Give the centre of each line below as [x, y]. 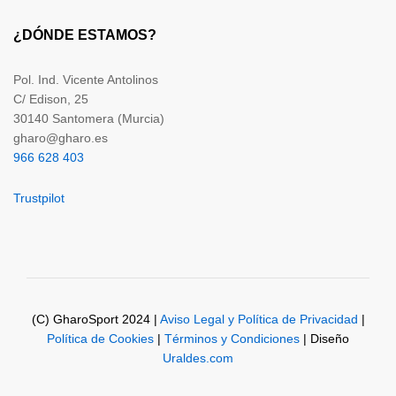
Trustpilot [39, 198]
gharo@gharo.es [61, 137]
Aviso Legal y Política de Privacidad [259, 319]
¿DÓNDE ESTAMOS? [85, 34]
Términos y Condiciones [232, 338]
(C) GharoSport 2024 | [95, 319]
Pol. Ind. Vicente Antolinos [86, 79]
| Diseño [324, 338]
